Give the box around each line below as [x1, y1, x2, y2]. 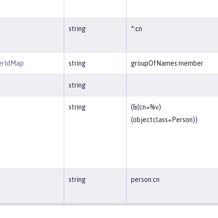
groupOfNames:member [131, 59, 203, 67]
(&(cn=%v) [131, 103, 161, 111]
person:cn [131, 176, 160, 183]
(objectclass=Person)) [131, 116, 198, 124]
